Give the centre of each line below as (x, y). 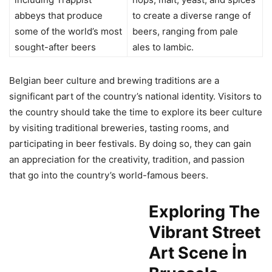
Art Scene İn (198, 253)
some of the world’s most (68, 32)
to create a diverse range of (192, 16)
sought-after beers (55, 47)
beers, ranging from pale (185, 32)
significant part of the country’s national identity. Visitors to (135, 97)
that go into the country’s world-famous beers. (109, 175)
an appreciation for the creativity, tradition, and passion (127, 160)
